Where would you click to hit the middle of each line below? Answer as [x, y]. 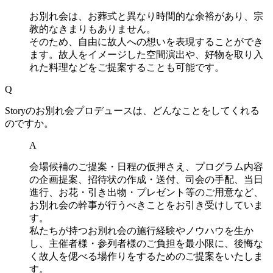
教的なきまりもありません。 [93, 29]
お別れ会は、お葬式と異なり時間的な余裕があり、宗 [146, 16]
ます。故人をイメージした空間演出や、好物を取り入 [146, 55]
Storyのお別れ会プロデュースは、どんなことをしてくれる [132, 111]
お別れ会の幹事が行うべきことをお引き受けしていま [146, 205]
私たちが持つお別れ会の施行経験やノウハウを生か [141, 231]
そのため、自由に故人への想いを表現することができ [146, 42]
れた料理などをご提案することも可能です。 [127, 67]
